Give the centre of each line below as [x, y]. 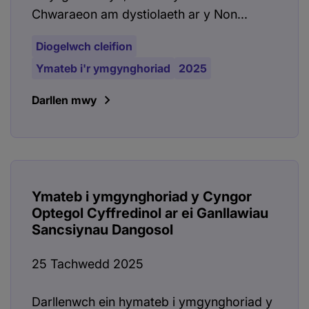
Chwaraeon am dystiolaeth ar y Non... [140, 14]
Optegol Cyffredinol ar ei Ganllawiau [150, 213]
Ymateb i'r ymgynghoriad [103, 69]
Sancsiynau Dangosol [102, 230]
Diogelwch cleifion [84, 47]
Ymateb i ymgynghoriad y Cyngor [142, 197]
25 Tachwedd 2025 [88, 264]
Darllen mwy [64, 100]
